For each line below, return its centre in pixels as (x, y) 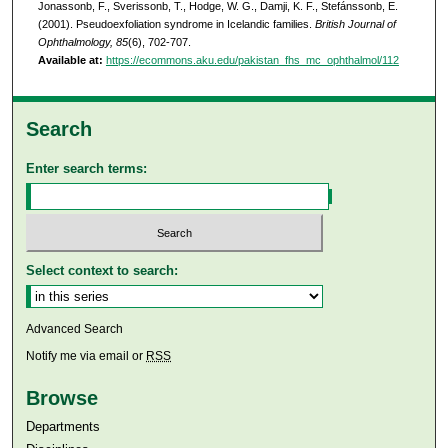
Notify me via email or (86, 356)
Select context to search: (102, 271)
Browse (62, 398)
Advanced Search (75, 329)
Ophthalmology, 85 (82, 42)
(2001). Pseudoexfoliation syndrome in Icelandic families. (176, 24)
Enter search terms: (87, 168)
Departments (63, 427)
